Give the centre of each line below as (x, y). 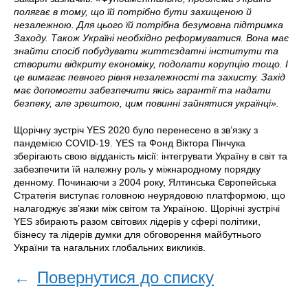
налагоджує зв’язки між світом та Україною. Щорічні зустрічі (147, 208)
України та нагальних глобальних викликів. (110, 247)
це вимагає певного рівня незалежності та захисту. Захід (150, 77)
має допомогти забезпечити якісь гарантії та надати (142, 90)
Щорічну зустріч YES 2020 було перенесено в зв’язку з (136, 130)
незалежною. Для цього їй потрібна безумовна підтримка (148, 25)
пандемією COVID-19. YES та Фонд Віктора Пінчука (130, 143)
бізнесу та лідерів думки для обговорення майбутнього (137, 234)
